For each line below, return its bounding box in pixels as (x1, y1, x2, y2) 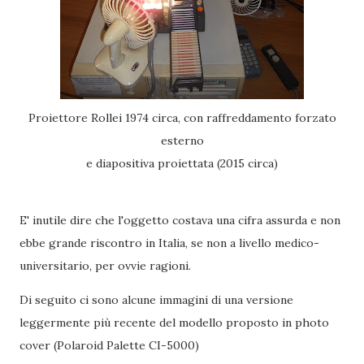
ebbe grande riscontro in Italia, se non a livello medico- (19, 236, 319, 250)
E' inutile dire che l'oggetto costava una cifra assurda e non (19, 213, 340, 227)
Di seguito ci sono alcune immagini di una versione (19, 292, 293, 307)
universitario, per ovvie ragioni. (19, 258, 191, 273)
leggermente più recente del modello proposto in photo (19, 315, 329, 330)
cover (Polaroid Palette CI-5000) (19, 338, 199, 353)
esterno (160, 133, 204, 148)
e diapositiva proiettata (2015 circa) (93, 156, 278, 171)
